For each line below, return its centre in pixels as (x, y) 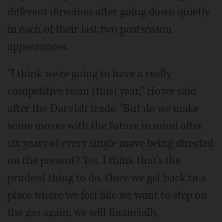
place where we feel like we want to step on (107, 195)
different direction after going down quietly (109, 12)
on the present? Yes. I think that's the (94, 160)
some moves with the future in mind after (105, 126)
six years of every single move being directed (111, 143)
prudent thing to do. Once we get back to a (107, 178)
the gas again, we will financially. (83, 212)
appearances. (38, 46)
